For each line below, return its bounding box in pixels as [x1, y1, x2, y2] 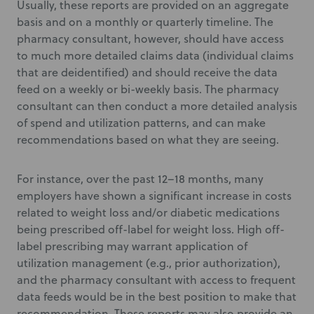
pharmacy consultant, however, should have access [17, 31, 284, 46]
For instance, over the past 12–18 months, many [17, 171, 264, 186]
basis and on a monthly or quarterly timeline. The [17, 14, 273, 29]
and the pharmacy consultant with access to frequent [17, 272, 296, 287]
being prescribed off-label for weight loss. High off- [17, 221, 285, 237]
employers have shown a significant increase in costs [17, 188, 292, 203]
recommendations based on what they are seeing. [17, 132, 279, 147]
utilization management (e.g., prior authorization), [17, 255, 280, 271]
